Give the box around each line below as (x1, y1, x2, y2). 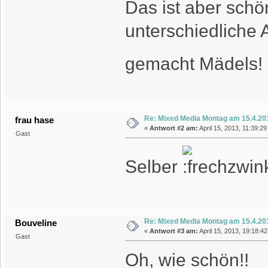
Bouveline (15, 218, 57, 229)
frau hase (15, 115, 54, 126)
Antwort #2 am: (149, 124, 198, 132)
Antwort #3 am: (149, 227, 198, 235)
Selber (124, 157, 182, 177)
